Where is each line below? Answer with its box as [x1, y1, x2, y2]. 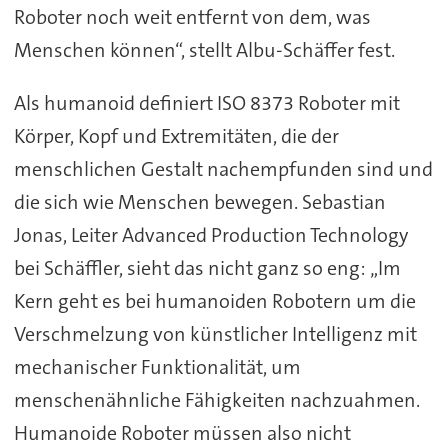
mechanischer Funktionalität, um [13, 353, 301, 380]
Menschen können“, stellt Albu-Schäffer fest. [13, 36, 395, 63]
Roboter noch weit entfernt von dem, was [13, 3, 371, 30]
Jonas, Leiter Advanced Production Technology [13, 221, 408, 248]
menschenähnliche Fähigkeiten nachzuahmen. [13, 386, 420, 413]
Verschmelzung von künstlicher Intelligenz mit [13, 320, 417, 347]
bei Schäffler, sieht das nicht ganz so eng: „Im [13, 254, 401, 281]
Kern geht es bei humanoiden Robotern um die [13, 287, 416, 314]
